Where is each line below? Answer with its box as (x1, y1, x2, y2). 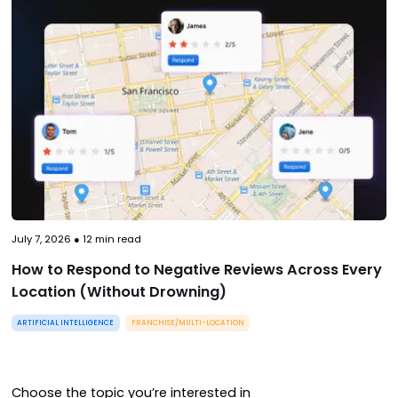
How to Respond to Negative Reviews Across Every (11, 259, 382, 280)
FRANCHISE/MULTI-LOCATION (131, 317, 244, 328)
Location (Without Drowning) (11, 281, 227, 302)
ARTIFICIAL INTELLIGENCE (17, 317, 115, 328)
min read (92, 231, 141, 246)
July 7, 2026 (11, 231, 71, 246)
